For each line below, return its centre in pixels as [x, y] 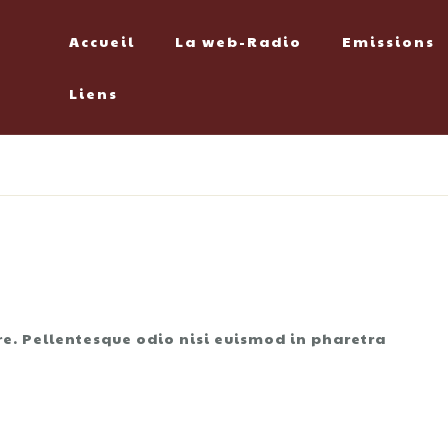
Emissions [388, 41]
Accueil [102, 41]
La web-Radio [238, 41]
